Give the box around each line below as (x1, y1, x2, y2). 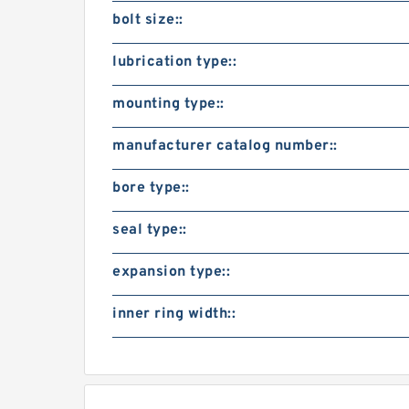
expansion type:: (112, 263, 230, 281)
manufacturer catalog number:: (112, 137, 338, 155)
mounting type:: (112, 95, 225, 113)
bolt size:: (112, 11, 184, 29)
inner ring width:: (112, 305, 236, 323)
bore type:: (112, 179, 190, 197)
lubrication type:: (112, 53, 236, 71)
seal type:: (112, 221, 187, 239)
